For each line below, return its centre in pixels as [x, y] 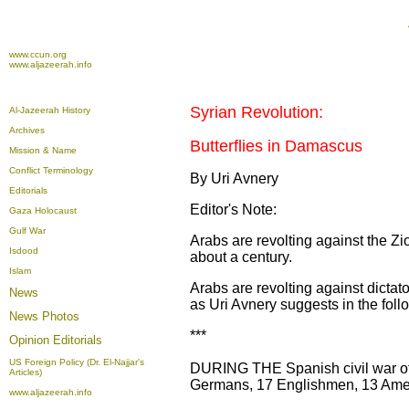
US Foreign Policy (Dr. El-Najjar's [77, 362]
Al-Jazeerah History [50, 110]
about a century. [241, 257]
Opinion [31, 340]
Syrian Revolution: [257, 112]
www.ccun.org [38, 54]
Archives [27, 130]
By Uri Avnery [234, 178]
